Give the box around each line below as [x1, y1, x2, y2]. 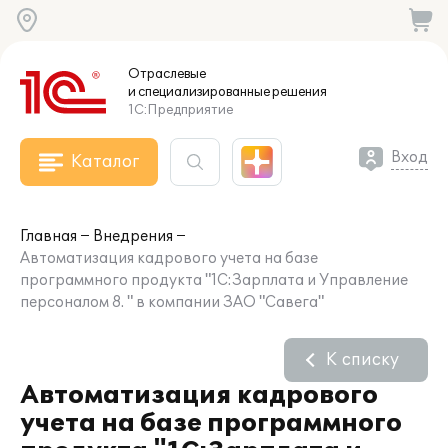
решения [270, 84, 327, 100]
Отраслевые [128, 66, 206, 82]
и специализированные [128, 84, 270, 100]
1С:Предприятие [128, 102, 233, 118]
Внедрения [93, 228, 173, 245]
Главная [20, 228, 77, 245]
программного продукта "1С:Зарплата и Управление [20, 272, 408, 289]
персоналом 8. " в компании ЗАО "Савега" [20, 294, 324, 311]
